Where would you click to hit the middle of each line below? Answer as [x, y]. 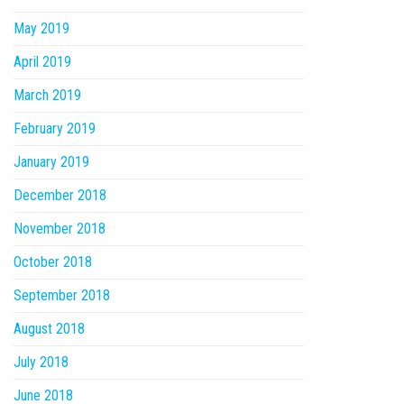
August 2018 [49, 329]
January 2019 [51, 162]
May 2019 [41, 29]
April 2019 [42, 62]
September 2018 [62, 296]
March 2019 [47, 96]
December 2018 [60, 196]
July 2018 [41, 363]
